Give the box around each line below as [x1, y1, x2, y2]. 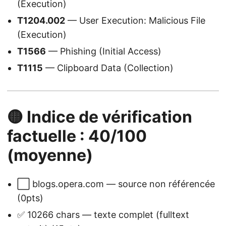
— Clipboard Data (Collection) [43, 63, 174, 74]
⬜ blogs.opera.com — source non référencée [17, 179, 215, 190]
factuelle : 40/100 [7, 126, 147, 146]
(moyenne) [7, 145, 93, 165]
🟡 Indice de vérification [7, 107, 192, 127]
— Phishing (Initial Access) [46, 46, 161, 57]
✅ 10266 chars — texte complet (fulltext [17, 209, 189, 220]
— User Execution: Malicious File [65, 15, 205, 26]
